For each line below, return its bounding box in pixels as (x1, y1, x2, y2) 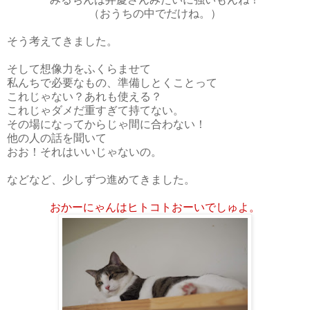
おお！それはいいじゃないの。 (7, 143, 162, 158)
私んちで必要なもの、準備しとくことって (7, 74, 217, 89)
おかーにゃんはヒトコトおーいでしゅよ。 (50, 199, 260, 214)
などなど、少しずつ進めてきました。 (7, 171, 195, 186)
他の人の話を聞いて (7, 129, 107, 145)
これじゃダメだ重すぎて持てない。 (7, 102, 184, 117)
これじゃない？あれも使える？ (7, 88, 162, 103)
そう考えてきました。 (7, 33, 118, 48)
